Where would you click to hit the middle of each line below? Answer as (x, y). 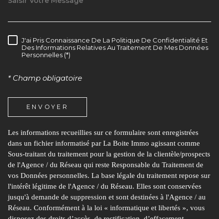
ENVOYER (47, 107)
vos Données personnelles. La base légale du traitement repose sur (109, 175)
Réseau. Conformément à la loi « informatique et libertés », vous (106, 208)
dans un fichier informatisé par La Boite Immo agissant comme (104, 143)
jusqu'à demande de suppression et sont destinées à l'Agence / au (107, 197)
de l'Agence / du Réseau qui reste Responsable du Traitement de (106, 164)
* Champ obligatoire (45, 78)
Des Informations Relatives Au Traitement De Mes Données (115, 48)
